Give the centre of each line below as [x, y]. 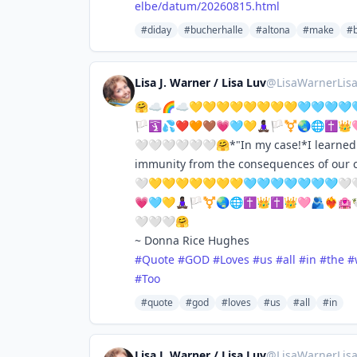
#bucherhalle [214, 30]
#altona [273, 30]
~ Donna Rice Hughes [192, 240]
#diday [156, 30]
